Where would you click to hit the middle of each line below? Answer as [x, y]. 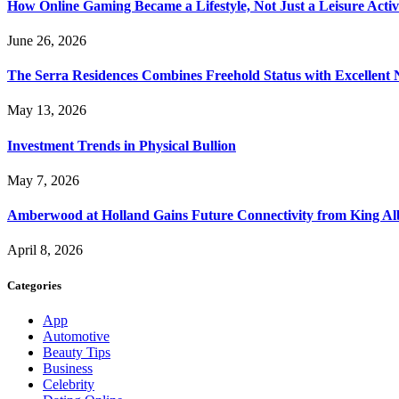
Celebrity [69, 384]
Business [68, 368]
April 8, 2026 [45, 250]
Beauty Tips [77, 352]
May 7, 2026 [43, 180]
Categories [34, 285]
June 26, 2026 [47, 40]
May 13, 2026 [47, 110]
